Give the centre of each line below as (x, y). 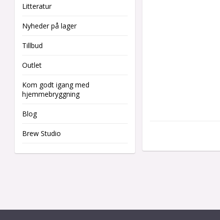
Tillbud (32, 45)
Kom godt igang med (56, 85)
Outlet (32, 65)
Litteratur (37, 6)
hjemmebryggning (51, 94)
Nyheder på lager (49, 26)
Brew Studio (41, 133)
